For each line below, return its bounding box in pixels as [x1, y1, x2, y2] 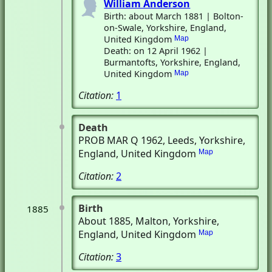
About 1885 [78, 214, 131, 228]
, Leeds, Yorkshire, [163, 134, 245, 147]
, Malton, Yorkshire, [131, 214, 219, 228]
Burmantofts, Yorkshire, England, [104, 56, 241, 68]
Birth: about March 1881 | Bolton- [104, 10, 244, 22]
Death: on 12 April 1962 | [104, 45, 208, 56]
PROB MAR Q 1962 [78, 134, 163, 147]
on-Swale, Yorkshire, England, [104, 22, 227, 33]
